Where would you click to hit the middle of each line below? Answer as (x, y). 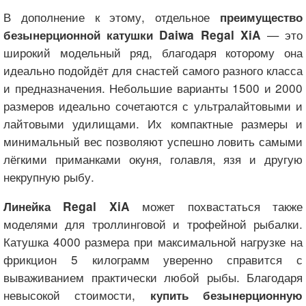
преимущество (261, 17)
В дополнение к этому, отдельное (112, 16)
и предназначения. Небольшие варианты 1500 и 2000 (153, 87)
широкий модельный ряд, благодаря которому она (153, 52)
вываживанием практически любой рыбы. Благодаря (153, 277)
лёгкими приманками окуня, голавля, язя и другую (153, 158)
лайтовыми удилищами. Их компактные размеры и (153, 123)
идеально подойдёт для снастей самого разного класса (153, 70)
